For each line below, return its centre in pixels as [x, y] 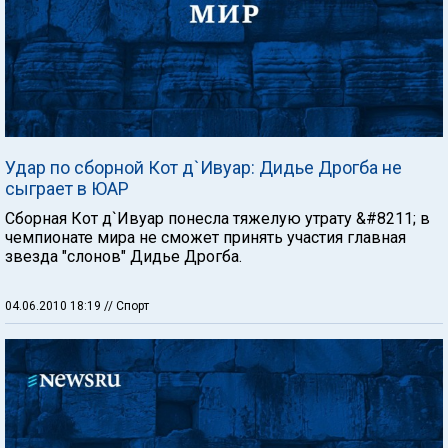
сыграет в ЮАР [67, 188]
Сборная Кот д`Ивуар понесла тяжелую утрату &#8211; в [217, 218]
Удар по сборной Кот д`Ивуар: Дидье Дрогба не [203, 167]
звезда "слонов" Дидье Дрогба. [123, 256]
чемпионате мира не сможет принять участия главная [205, 237]
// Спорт [126, 306]
